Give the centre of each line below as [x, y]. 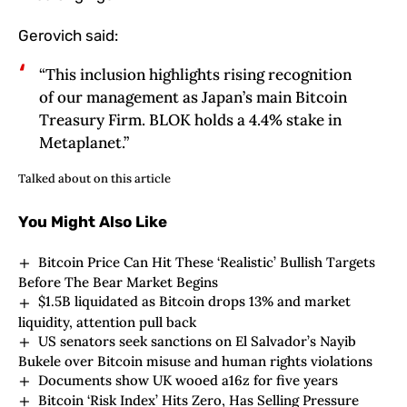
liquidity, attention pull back [107, 322]
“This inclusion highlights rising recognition [195, 75]
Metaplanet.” [84, 143]
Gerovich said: [68, 36]
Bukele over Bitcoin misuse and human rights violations [195, 361]
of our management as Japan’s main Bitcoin [193, 98]
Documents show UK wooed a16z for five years [189, 380]
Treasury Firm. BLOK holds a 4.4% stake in [190, 120]
